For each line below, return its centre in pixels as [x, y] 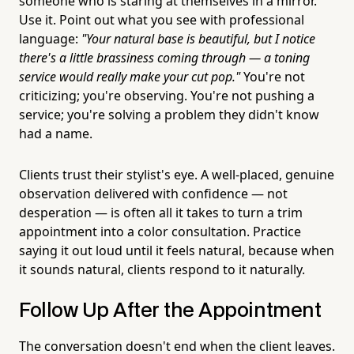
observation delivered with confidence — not [153, 193]
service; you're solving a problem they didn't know [169, 114]
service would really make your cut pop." [130, 76]
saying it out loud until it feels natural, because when [177, 250]
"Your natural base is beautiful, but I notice [198, 38]
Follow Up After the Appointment [170, 311]
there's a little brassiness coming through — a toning [164, 57]
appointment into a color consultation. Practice [160, 231]
